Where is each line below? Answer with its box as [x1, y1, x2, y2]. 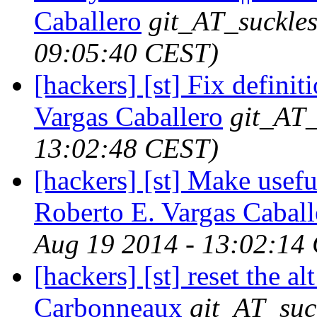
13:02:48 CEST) [34, 132, 219, 163]
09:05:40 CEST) [34, 37, 219, 68]
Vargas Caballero [34, 100, 223, 132]
